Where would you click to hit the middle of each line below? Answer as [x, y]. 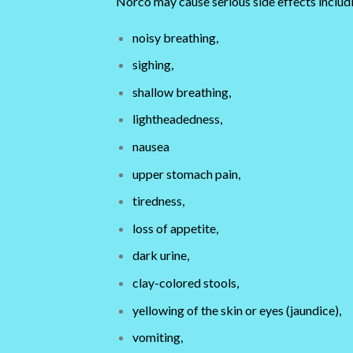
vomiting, [157, 337]
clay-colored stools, [185, 282]
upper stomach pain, [186, 173]
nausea [150, 146]
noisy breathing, [175, 37]
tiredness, [158, 201]
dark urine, [160, 255]
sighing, [152, 65]
